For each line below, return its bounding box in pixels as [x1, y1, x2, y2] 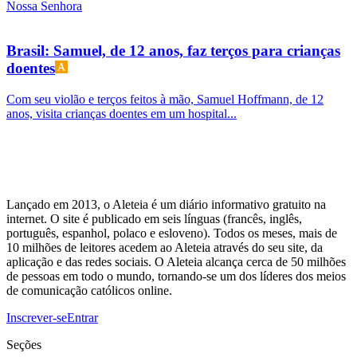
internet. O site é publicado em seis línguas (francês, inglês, [6, 212, 302, 226]
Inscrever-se [6, 311, 67, 325]
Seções [6, 338, 41, 352]
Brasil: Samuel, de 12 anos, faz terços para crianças [6, 42, 340, 60]
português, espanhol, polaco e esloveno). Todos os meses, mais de [6, 226, 337, 241]
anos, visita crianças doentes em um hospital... [6, 107, 237, 121]
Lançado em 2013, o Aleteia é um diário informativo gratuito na [6, 198, 326, 212]
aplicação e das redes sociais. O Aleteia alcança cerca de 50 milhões [6, 255, 346, 269]
